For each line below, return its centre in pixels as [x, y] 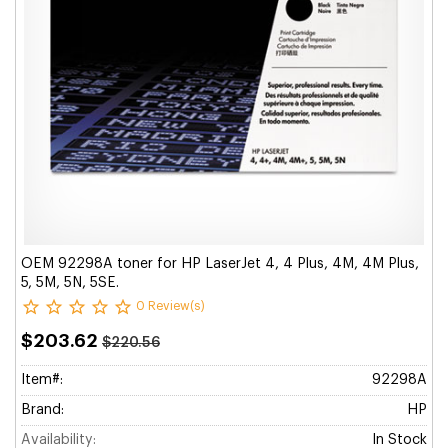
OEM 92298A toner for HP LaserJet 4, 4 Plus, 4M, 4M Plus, [220, 264]
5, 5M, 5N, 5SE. [70, 283]
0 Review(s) [170, 306]
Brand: [42, 410]
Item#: [42, 380]
